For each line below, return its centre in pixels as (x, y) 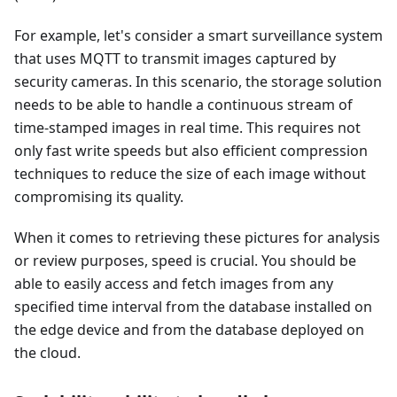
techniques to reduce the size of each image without (190, 174)
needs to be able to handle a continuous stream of (183, 105)
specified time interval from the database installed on (193, 307)
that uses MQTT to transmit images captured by (175, 59)
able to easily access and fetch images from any (174, 284)
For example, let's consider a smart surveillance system (198, 36)
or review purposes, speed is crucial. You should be (185, 261)
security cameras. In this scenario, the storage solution (198, 82)
